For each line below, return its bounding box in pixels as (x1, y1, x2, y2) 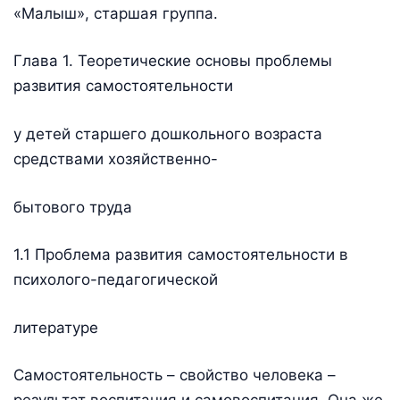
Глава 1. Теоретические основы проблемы (13, 52, 332, 71)
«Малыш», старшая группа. (13, 4, 218, 22)
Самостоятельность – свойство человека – (13, 366, 336, 385)
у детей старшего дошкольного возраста (13, 124, 322, 143)
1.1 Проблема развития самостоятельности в (13, 246, 348, 264)
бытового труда (13, 197, 132, 216)
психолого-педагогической (13, 271, 218, 289)
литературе (13, 318, 98, 337)
